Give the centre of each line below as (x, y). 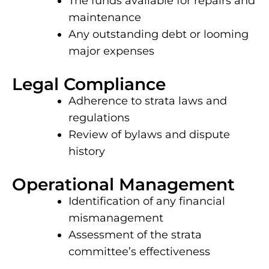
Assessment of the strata (135, 235)
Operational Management (123, 185)
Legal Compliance (89, 84)
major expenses (111, 51)
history (87, 152)
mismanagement (116, 218)
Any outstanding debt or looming (159, 35)
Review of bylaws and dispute (149, 135)
